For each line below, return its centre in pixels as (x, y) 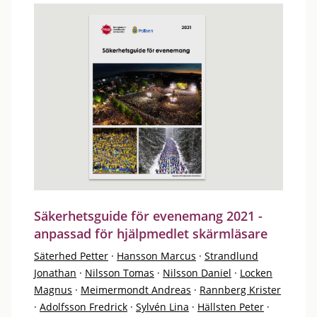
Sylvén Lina (162, 307)
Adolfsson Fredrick (83, 307)
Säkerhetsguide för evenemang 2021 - (148, 216)
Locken (256, 273)
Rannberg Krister (240, 290)
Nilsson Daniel (197, 273)
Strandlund (231, 256)
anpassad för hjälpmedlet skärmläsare (151, 234)
